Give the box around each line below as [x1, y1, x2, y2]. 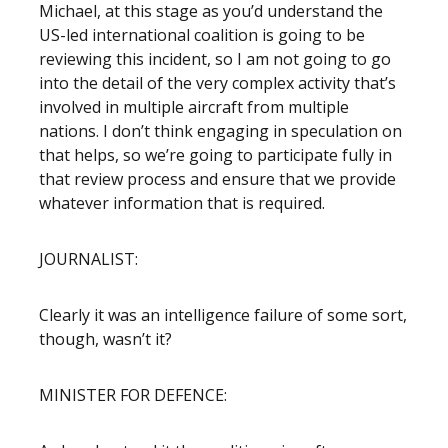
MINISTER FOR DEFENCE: [39, 384, 227, 406]
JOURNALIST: [39, 248, 138, 270]
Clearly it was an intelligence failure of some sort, [39, 304, 407, 326]
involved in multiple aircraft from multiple [39, 96, 349, 118]
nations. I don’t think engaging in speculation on [39, 120, 402, 142]
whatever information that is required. [39, 192, 325, 214]
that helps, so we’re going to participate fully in [39, 144, 392, 166]
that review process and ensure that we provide [39, 168, 396, 190]
